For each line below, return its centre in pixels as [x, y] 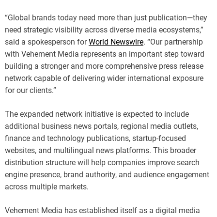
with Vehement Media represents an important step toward [105, 54]
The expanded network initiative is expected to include [97, 114]
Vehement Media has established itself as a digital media [102, 210]
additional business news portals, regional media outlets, [101, 126]
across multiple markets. [47, 186]
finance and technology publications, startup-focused [95, 138]
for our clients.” [31, 90]
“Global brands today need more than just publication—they [106, 17]
